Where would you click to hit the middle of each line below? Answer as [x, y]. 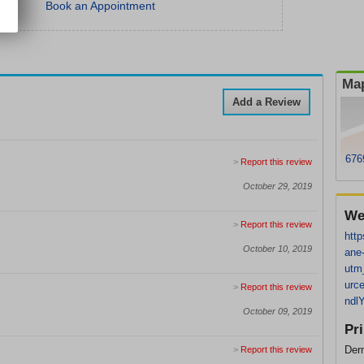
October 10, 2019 [277, 249]
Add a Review [266, 102]
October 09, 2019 [277, 311]
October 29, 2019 [277, 186]
